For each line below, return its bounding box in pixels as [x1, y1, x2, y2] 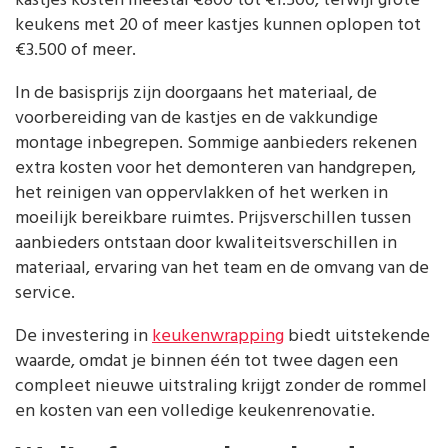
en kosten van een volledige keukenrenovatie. [15, 396, 375, 426]
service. [15, 278, 75, 308]
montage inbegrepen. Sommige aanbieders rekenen [15, 128, 417, 158]
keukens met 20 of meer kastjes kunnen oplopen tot [15, 10, 421, 40]
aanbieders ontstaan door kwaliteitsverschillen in [15, 228, 397, 258]
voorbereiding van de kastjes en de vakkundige [15, 103, 378, 133]
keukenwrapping [152, 321, 284, 351]
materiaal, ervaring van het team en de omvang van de [15, 253, 429, 283]
